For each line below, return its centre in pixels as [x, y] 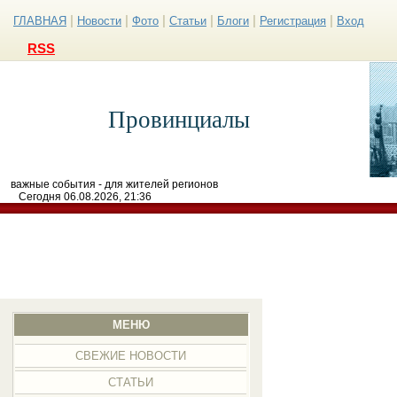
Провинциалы [179, 120]
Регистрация [293, 21]
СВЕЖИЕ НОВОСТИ [131, 356]
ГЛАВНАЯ [40, 21]
